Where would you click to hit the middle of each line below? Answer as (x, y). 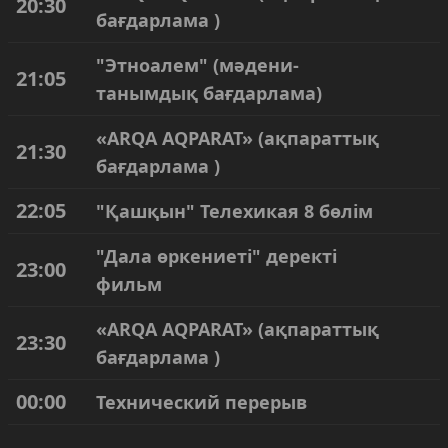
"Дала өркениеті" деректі (216, 256)
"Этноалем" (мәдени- (197, 65)
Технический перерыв (201, 402)
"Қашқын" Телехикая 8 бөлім (234, 211)
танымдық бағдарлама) (209, 93)
